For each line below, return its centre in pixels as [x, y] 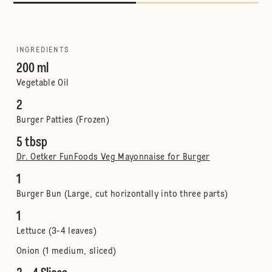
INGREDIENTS [43, 50]
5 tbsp [32, 143]
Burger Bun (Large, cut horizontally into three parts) [122, 194]
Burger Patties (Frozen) [63, 120]
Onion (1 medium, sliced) [66, 251]
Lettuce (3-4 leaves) [56, 231]
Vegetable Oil [42, 83]
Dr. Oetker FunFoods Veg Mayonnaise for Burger [113, 157]
